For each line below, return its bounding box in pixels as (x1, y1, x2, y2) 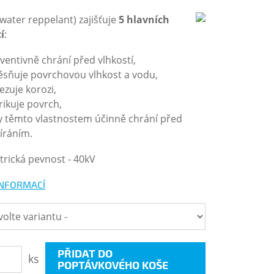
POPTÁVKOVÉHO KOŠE (57, 258, 168, 272)
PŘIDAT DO (57, 246, 113, 260)
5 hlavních (119, 13, 169, 26)
